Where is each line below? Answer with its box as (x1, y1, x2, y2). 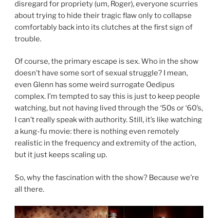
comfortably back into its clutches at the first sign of (15, 22, 193, 32)
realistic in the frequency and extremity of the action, (15, 139, 196, 148)
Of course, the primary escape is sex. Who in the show (15, 57, 199, 66)
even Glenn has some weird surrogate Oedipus (15, 80, 175, 90)
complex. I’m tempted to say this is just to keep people (15, 92, 200, 101)
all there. (15, 184, 44, 194)
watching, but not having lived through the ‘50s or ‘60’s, (15, 104, 203, 113)
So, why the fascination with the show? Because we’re (15, 173, 199, 182)
